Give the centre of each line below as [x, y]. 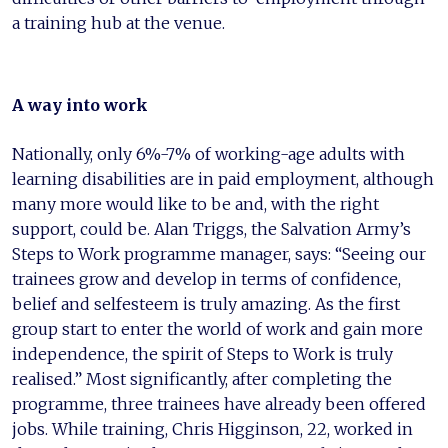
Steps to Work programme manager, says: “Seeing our [219, 253]
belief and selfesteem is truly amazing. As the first [206, 303]
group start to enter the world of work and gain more [217, 328]
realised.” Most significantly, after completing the [202, 378]
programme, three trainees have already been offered [219, 403]
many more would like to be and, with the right [195, 203]
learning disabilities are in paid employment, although [223, 178]
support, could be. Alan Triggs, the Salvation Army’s [211, 228]
